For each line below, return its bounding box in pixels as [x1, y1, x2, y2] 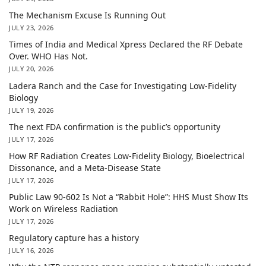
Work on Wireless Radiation [9, 203, 118, 215]
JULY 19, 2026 [9, 105, 54, 115]
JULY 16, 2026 [9, 246, 54, 255]
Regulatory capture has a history [9, 232, 139, 244]
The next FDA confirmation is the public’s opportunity [9, 121, 220, 132]
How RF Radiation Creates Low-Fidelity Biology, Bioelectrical [9, 150, 245, 161]
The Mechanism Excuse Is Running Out [9, 9, 166, 21]
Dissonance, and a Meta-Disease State [9, 161, 161, 173]
